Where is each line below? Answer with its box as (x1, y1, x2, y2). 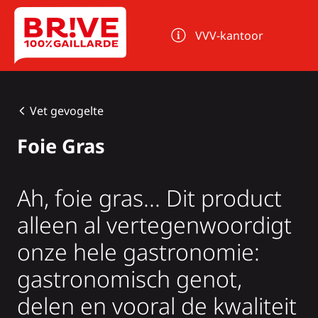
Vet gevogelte (29, 103, 104, 119)
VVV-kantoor (195, 28, 264, 43)
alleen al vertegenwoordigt (17, 209, 292, 241)
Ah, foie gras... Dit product (17, 182, 282, 214)
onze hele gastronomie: (17, 236, 260, 268)
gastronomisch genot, (17, 263, 242, 295)
